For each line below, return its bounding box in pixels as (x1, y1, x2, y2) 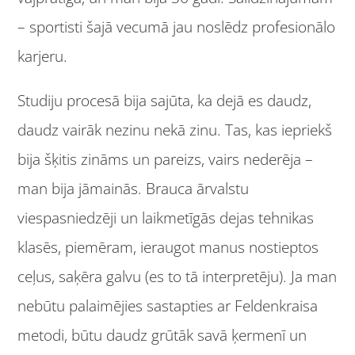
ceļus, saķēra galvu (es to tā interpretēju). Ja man (17, 265, 338, 287)
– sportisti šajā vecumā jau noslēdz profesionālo (17, 17, 336, 38)
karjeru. (17, 46, 68, 67)
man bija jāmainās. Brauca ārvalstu (17, 177, 250, 199)
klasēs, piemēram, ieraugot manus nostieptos (17, 236, 319, 258)
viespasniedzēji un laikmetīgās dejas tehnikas (17, 207, 315, 228)
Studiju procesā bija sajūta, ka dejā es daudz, (17, 90, 312, 111)
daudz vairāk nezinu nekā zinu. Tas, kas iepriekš (17, 119, 333, 140)
